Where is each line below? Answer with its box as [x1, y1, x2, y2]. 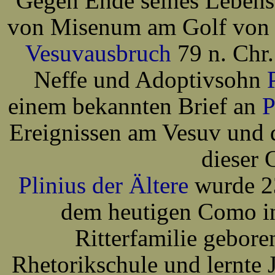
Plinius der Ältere [18, 172, 195, 198]
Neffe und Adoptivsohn [34, 66, 267, 93]
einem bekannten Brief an [8, 93, 256, 119]
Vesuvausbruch [25, 40, 171, 66]
